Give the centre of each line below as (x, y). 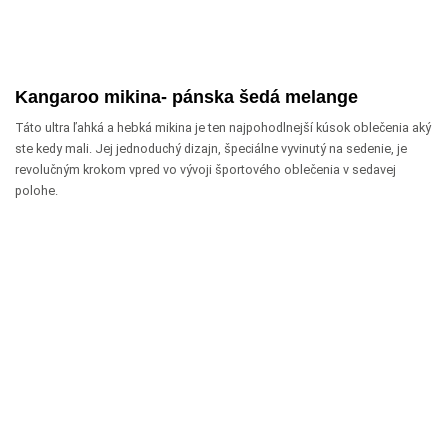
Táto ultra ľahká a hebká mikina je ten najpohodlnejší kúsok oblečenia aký (223, 127)
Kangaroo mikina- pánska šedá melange (186, 96)
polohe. (36, 190)
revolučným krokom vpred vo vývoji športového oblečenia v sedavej (205, 169)
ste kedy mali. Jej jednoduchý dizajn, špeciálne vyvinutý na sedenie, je (211, 148)
